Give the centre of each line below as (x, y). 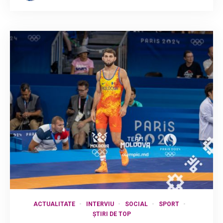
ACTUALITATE (54, 204)
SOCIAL (136, 204)
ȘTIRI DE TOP (111, 214)
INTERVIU (100, 204)
